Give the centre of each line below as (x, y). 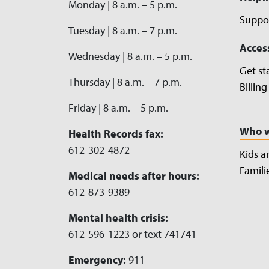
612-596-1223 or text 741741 (132, 234)
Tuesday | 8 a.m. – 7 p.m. (123, 30)
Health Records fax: (116, 133)
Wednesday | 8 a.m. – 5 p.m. (130, 56)
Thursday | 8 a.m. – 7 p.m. (125, 82)
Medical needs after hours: (134, 175)
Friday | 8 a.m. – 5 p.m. (118, 107)
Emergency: (98, 259)
